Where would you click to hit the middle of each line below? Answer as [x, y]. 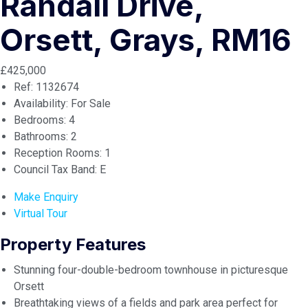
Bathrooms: [41, 136]
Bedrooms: [40, 120]
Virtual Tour [41, 213]
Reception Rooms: [58, 153]
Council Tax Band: [55, 169]
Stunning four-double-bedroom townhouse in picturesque [151, 270]
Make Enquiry [46, 197]
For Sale [89, 103]
